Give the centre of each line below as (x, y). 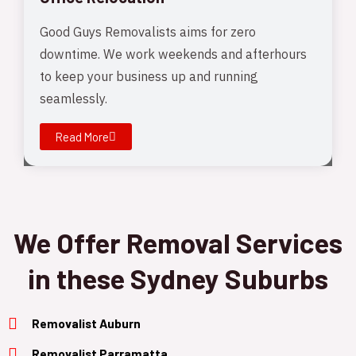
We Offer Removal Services (178, 242)
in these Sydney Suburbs (178, 278)
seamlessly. (75, 99)
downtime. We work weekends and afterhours (173, 55)
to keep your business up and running (149, 77)
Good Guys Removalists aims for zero (148, 33)
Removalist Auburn (86, 323)
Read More (82, 136)
